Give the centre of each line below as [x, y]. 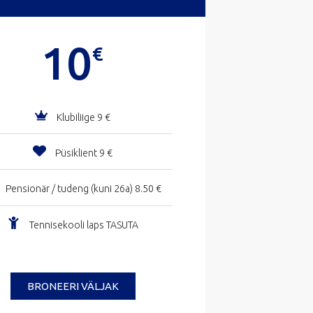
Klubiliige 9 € [84, 118]
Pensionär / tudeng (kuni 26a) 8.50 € [84, 189]
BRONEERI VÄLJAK [73, 286]
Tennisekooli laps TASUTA [83, 225]
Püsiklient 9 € [83, 153]
